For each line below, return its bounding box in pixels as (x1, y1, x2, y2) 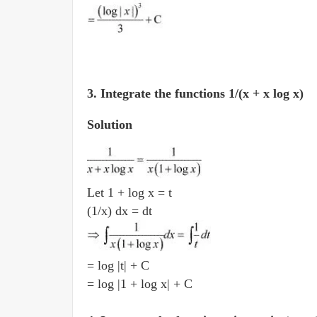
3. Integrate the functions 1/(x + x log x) (87, 86, 307, 100)
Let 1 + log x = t (87, 185, 175, 200)
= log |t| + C (87, 258, 153, 272)
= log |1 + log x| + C (87, 277, 196, 291)
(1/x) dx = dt (87, 204, 156, 218)
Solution (87, 117, 132, 132)
